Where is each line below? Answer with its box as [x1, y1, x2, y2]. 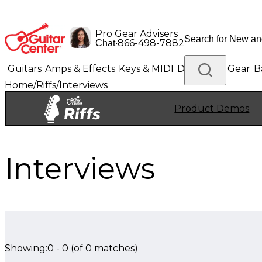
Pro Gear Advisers [95, 28, 178, 39]
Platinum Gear [136, 92, 205, 104]
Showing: [5, 242, 47, 254]
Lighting [8, 92, 46, 104]
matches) [92, 242, 138, 254]
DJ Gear [213, 63, 250, 74]
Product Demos [174, 103, 250, 114]
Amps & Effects [45, 63, 115, 74]
